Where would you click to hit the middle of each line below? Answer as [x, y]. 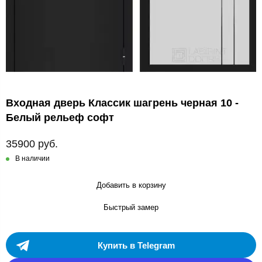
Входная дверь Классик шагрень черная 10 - [122, 103]
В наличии [32, 159]
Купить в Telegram [136, 245]
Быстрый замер [131, 208]
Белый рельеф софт [60, 118]
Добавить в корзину [131, 185]
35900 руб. [32, 144]
